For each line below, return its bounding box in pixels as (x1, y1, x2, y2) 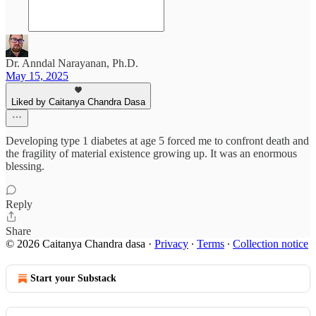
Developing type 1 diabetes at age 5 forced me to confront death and (6, 135, 309, 147)
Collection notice (233, 238, 308, 250)
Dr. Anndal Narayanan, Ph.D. (6, 57, 138, 69)
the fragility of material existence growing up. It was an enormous (6, 147, 297, 159)
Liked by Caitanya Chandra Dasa (11, 97, 145, 107)
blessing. (6, 160, 44, 172)
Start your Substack (30, 273, 116, 284)
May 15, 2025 (6, 70, 68, 82)
